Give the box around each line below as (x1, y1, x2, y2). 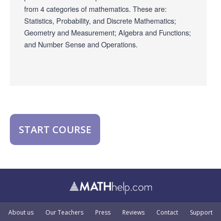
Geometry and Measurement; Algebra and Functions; (24, 27, 191, 37)
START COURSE (19, 123, 91, 137)
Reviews (122, 208, 145, 217)
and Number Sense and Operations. (24, 38, 138, 49)
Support (190, 208, 213, 217)
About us (8, 208, 34, 217)
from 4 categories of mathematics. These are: (24, 3, 167, 14)
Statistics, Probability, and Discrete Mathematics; (24, 15, 176, 26)
